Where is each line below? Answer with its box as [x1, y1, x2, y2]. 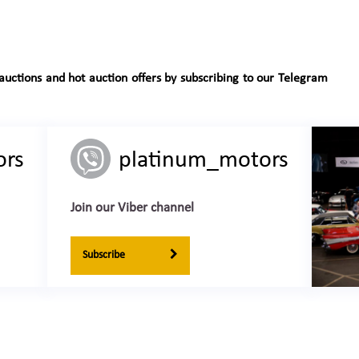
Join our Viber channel [71, 200, 194, 215]
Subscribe [83, 248, 127, 261]
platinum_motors [119, 147, 288, 173]
